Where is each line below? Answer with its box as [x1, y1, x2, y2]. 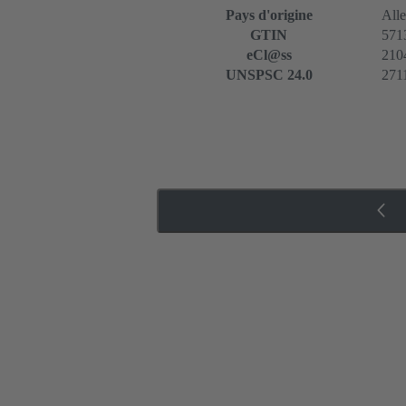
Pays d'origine [225, 7, 313, 24]
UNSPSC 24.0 [225, 67, 313, 83]
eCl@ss [246, 47, 292, 63]
